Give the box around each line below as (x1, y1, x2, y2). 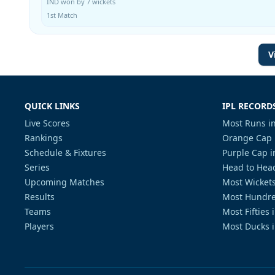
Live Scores (25, 117, 70, 129)
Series (25, 161, 50, 173)
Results (25, 191, 55, 203)
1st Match (47, 10, 77, 20)
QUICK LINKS (25, 100, 80, 112)
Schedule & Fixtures (25, 147, 106, 158)
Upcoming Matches (25, 176, 104, 188)
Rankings (25, 132, 63, 144)
